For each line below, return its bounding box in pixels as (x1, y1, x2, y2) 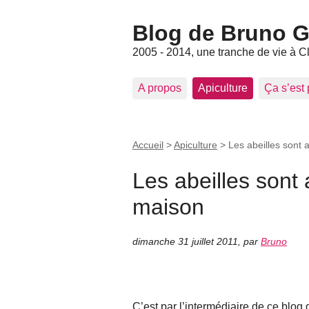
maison (132, 194, 204, 219)
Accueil (132, 139, 163, 150)
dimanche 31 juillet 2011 (132, 236, 238, 248)
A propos (138, 82, 181, 94)
